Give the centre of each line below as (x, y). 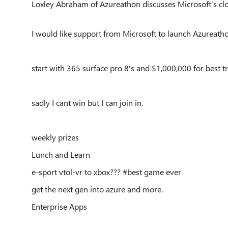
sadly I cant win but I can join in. (87, 103)
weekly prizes (56, 137)
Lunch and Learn (61, 154)
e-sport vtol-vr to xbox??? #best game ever (106, 172)
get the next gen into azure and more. (97, 189)
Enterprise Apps (60, 206)
